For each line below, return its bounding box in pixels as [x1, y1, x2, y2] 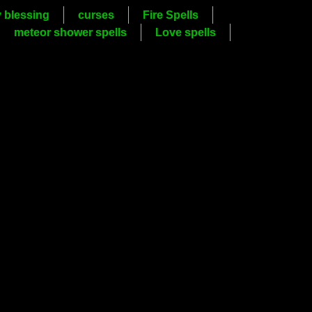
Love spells [155, 26, 217, 38]
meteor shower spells [14, 26, 127, 38]
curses [77, 9, 114, 21]
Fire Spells [142, 9, 198, 21]
